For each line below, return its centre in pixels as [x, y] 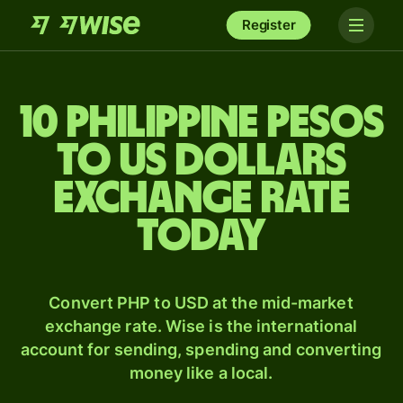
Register [269, 25]
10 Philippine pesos [201, 123]
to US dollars [201, 161]
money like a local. [201, 373]
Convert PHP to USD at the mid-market [201, 303]
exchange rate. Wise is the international [201, 326]
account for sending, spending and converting [201, 349]
